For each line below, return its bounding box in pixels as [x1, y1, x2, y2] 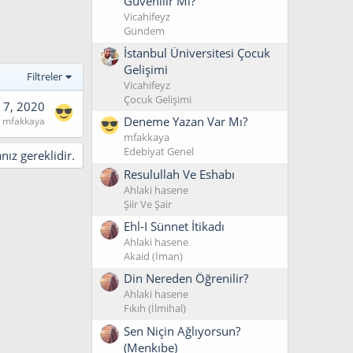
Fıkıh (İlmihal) [124, 301, 186, 316]
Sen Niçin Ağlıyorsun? [124, 322, 240, 339]
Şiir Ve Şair [124, 196, 172, 211]
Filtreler [27, 69, 63, 84]
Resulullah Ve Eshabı [124, 165, 235, 182]
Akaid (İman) [124, 249, 183, 264]
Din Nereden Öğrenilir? [124, 270, 248, 287]
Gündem [124, 23, 165, 38]
